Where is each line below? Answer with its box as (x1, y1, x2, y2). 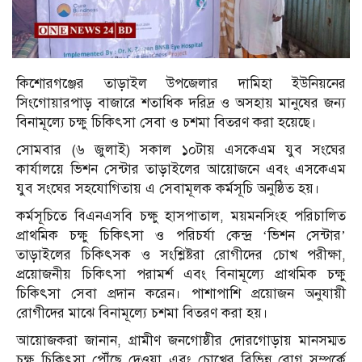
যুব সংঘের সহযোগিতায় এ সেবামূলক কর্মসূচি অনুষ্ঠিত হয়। (16, 179, 320, 197)
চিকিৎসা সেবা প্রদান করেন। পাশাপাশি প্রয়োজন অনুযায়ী (16, 284, 346, 302)
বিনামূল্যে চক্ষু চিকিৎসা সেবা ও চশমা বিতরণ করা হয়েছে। (16, 113, 317, 131)
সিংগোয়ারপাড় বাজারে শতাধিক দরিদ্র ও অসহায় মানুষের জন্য (16, 94, 346, 112)
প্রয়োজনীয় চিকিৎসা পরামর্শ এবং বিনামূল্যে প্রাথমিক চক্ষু (16, 265, 346, 283)
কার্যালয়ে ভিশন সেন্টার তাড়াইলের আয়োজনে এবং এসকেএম (16, 160, 346, 178)
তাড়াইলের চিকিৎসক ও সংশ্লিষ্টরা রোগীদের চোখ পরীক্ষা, (16, 246, 346, 263)
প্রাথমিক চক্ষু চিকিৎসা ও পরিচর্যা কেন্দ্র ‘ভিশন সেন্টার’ (16, 226, 346, 244)
